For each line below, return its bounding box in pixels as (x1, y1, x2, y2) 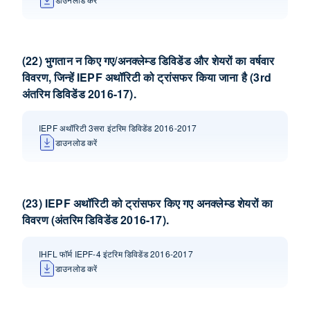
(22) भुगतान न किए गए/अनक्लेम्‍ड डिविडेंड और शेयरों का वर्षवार (22, 53, 275, 69)
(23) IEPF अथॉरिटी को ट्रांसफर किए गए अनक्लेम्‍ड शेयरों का (22, 195, 273, 211)
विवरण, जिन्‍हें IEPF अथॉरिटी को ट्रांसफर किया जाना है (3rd (22, 69, 271, 85)
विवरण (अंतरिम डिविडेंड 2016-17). (22, 212, 169, 228)
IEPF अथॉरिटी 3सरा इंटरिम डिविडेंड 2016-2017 (39, 122, 197, 134)
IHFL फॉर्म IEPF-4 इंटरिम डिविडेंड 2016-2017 (39, 248, 193, 259)
